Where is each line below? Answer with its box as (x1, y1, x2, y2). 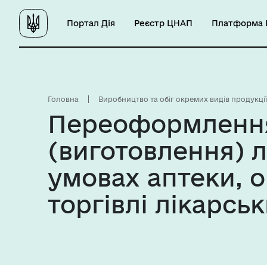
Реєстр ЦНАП (134, 18, 193, 28)
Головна (48, 95, 79, 103)
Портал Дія (67, 18, 115, 28)
